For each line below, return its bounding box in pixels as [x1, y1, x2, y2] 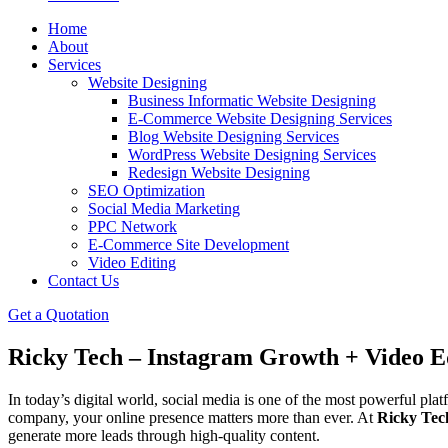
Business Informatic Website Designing [128, 92, 376, 109]
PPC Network [88, 218, 177, 235]
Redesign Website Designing [128, 164, 310, 181]
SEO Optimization [88, 182, 205, 199]
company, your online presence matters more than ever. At [8, 408, 377, 426]
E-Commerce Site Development [88, 236, 289, 253]
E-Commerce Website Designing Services [128, 110, 392, 127]
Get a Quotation [8, 306, 109, 323]
